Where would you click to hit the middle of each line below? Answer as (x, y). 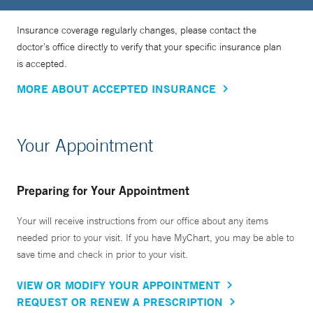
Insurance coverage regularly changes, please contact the (137, 30)
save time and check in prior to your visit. (102, 255)
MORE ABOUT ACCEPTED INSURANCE (116, 89)
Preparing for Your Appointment (103, 190)
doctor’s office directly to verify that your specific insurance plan (149, 47)
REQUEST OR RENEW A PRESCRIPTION (120, 302)
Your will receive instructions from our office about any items (143, 221)
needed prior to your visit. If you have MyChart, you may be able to (155, 238)
